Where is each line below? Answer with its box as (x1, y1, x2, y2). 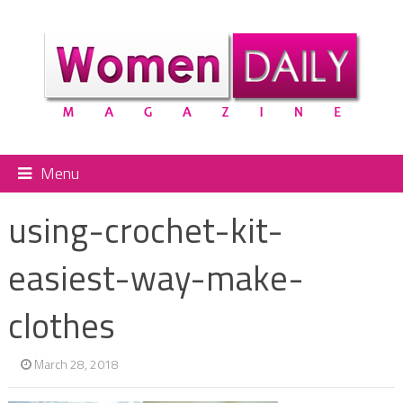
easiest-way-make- (7, 251, 304, 304)
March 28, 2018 (33, 354, 119, 373)
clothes (7, 299, 115, 352)
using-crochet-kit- (7, 203, 283, 256)
